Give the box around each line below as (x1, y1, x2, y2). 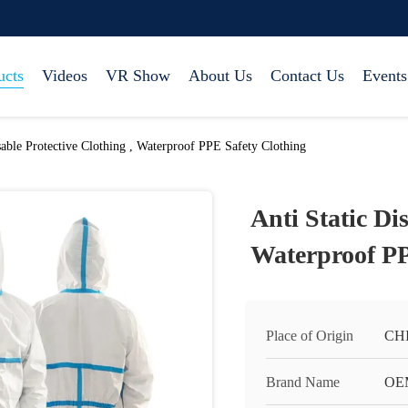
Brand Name (266, 374, 340, 390)
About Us (189, 66, 252, 85)
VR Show (106, 66, 170, 85)
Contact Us (270, 66, 344, 85)
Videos (42, 66, 87, 85)
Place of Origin (266, 328, 353, 343)
